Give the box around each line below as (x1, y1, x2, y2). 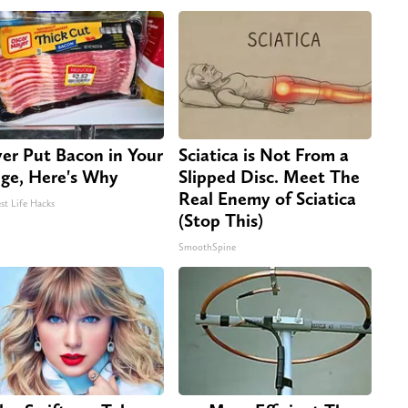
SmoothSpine (178, 240, 236, 253)
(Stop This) (178, 209, 263, 231)
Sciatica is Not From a (178, 143, 349, 166)
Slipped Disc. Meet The (178, 165, 360, 188)
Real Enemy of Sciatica (178, 187, 356, 209)
